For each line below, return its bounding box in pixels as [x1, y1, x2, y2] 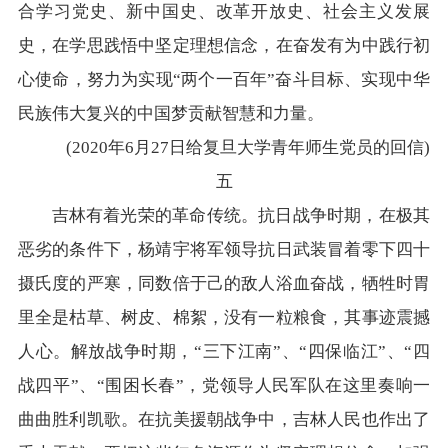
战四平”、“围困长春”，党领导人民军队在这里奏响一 [17, 376, 431, 396]
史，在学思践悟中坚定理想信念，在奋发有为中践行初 [17, 36, 431, 56]
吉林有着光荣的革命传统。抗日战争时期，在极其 [17, 206, 431, 226]
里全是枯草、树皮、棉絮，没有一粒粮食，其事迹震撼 [17, 308, 431, 328]
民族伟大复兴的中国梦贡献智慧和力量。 [17, 104, 324, 124]
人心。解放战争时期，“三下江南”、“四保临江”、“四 [17, 342, 431, 362]
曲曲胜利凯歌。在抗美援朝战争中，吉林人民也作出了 [17, 410, 431, 430]
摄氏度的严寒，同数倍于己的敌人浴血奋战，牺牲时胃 [17, 274, 431, 294]
